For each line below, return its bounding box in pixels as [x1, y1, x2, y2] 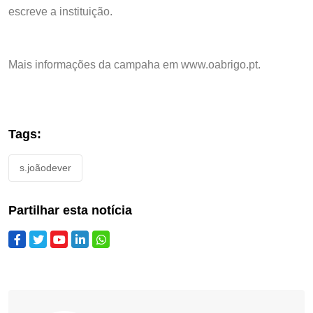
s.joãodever [20, 161, 71, 173]
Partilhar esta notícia [8, 203, 132, 217]
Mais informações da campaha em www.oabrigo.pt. [8, 58, 261, 71]
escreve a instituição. [8, 5, 112, 17]
